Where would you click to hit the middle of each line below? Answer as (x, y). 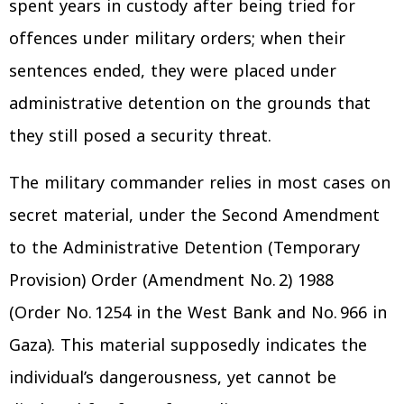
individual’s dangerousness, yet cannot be (173, 377)
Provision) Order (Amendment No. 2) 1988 (171, 280)
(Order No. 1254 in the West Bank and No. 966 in (198, 312)
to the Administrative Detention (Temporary (184, 248)
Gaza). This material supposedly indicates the (188, 345)
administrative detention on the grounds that (190, 103)
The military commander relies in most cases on (200, 183)
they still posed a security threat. (140, 136)
